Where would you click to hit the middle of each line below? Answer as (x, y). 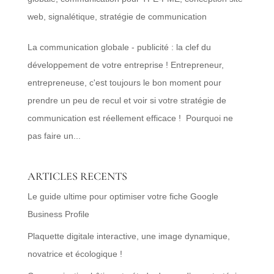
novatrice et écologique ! (75, 254)
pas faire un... (54, 135)
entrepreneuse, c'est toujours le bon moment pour (124, 82)
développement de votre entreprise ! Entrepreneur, (125, 65)
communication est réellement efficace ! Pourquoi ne (130, 118)
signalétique (71, 16)
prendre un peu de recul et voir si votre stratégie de (127, 100)
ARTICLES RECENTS (77, 176)
